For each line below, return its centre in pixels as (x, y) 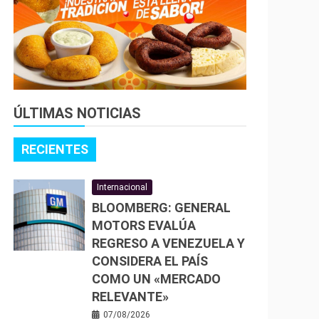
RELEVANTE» (130, 297)
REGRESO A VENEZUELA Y (168, 243)
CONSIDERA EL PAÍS (150, 261)
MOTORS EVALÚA (144, 225)
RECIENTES (55, 149)
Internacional (122, 187)
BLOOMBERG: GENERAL (161, 208)
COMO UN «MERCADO (156, 279)
